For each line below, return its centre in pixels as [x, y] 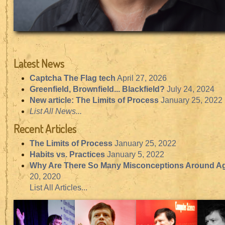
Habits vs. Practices [67, 155]
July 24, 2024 [190, 89]
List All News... [55, 111]
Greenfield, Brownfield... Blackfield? [97, 89]
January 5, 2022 [135, 155]
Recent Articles [45, 129]
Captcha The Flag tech [72, 78]
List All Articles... [58, 188]
